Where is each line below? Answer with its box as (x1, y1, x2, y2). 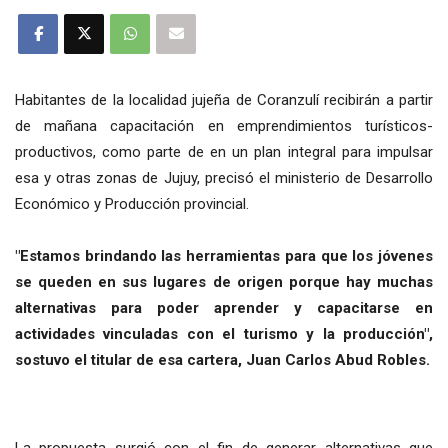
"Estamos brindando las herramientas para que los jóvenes (15, 246, 433, 265)
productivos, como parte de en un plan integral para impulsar (15, 142, 433, 161)
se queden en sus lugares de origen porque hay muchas (15, 272, 433, 291)
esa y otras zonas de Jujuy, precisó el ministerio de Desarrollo (15, 168, 433, 187)
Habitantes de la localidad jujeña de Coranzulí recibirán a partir (15, 90, 433, 109)
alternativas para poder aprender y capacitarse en (15, 298, 433, 317)
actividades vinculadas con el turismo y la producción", (15, 324, 433, 343)
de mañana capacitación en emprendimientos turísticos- (15, 116, 433, 135)
